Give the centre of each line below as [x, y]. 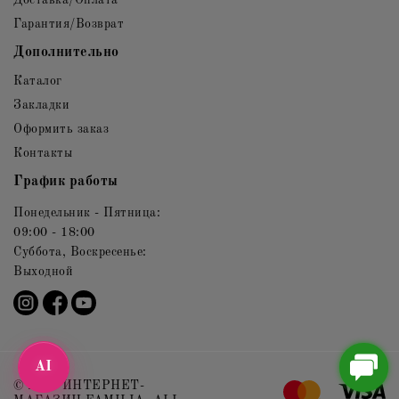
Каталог [38, 81]
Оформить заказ [61, 129]
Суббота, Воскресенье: [80, 252]
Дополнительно [66, 52]
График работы [66, 181]
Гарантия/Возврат [69, 24]
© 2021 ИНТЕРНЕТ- [79, 385]
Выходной [43, 271]
